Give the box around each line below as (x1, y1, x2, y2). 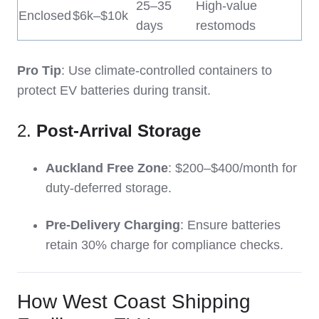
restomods (196, 19, 256, 33)
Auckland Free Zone (46, 161, 168, 176)
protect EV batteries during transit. (17, 83, 211, 98)
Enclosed (19, 9, 71, 23)
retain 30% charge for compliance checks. (46, 238, 283, 253)
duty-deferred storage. (46, 181, 172, 196)
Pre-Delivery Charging (46, 218, 180, 233)
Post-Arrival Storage (36, 121, 201, 141)
